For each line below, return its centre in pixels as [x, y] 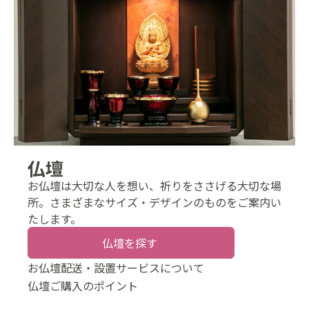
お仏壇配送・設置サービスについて [116, 268]
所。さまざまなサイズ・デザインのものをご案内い [154, 202]
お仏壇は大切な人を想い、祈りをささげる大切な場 [154, 186]
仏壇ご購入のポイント [83, 286]
